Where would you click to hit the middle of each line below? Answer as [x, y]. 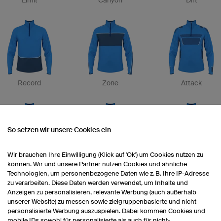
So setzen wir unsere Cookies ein [59, 130]
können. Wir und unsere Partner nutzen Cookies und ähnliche [97, 164]
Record [30, 83]
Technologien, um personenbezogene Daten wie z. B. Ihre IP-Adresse [108, 173]
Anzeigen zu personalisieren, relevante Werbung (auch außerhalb [102, 192]
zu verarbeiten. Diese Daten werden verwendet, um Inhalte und [98, 183]
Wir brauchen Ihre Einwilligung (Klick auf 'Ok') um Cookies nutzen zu [105, 155]
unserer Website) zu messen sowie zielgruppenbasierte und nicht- [103, 202]
